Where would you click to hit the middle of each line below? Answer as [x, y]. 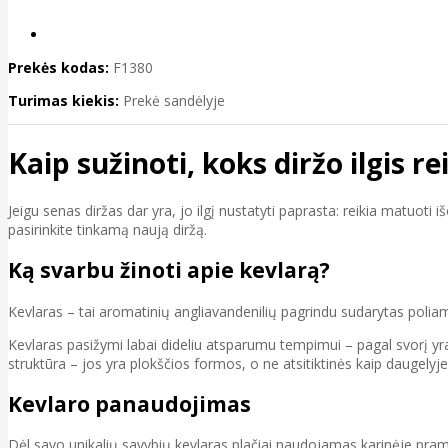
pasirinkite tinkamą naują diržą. [107, 229]
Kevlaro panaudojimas [129, 403]
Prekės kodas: [58, 68]
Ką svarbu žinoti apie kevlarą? [169, 270]
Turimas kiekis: [63, 101]
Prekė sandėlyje [174, 101]
